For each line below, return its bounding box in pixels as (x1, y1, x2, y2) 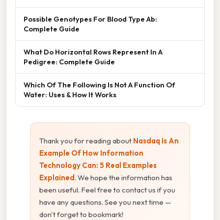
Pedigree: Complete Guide (24, 56, 115, 66)
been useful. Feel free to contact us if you (39, 185, 175, 194)
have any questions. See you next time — (39, 197, 171, 207)
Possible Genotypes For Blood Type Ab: (24, 14, 157, 24)
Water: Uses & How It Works (24, 89, 116, 99)
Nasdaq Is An (133, 136, 179, 145)
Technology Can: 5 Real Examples (39, 160, 157, 170)
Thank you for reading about (39, 136, 133, 145)
